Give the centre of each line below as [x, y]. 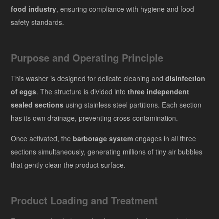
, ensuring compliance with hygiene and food [125, 9]
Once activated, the [42, 138]
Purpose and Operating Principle [87, 57]
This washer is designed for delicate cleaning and [88, 78]
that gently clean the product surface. [68, 164]
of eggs [24, 91]
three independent [159, 91]
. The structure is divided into [82, 91]
